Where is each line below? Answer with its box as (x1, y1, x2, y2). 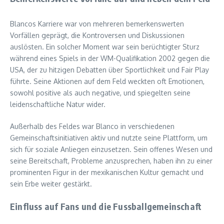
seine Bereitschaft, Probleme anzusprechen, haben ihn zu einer (10, 156, 212, 165)
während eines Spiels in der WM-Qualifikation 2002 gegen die (10, 53, 210, 62)
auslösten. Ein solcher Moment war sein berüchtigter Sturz (10, 42, 199, 51)
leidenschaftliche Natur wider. (10, 99, 105, 108)
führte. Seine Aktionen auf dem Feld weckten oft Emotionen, (10, 76, 204, 85)
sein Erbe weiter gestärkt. (10, 179, 92, 188)
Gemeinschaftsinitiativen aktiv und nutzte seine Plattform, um (10, 133, 207, 142)
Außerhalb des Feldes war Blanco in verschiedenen (10, 121, 174, 130)
